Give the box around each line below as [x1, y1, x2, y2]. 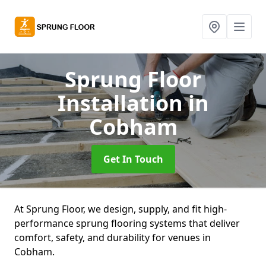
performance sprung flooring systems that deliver [14, 217, 240, 230]
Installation [57, 88, 188, 118]
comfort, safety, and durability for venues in [14, 231, 211, 244]
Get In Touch [103, 153, 163, 166]
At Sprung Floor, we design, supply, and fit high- [14, 202, 227, 216]
